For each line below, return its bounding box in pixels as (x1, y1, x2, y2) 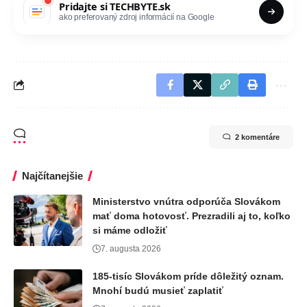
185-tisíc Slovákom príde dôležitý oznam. (93, 270, 284, 282)
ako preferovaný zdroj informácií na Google (59, 12, 214, 23)
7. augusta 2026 (101, 243, 161, 254)
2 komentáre (235, 132, 280, 141)
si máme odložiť (93, 224, 167, 236)
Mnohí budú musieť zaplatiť (93, 284, 223, 296)
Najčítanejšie (22, 169, 83, 182)
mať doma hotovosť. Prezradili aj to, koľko (93, 210, 291, 221)
